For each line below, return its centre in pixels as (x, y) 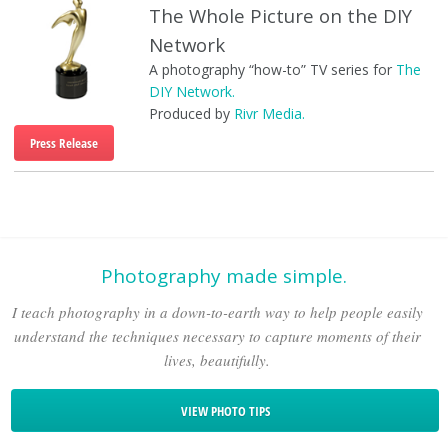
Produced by (191, 113)
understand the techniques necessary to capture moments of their (217, 335)
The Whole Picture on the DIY (280, 15)
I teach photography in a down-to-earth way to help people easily (217, 311)
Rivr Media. (269, 113)
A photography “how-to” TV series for (272, 69)
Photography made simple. (224, 275)
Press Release (63, 142)
